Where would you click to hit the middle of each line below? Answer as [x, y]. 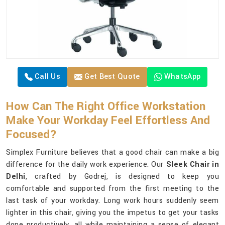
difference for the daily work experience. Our [86, 165]
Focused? [31, 135]
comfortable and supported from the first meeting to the [113, 189]
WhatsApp [182, 77]
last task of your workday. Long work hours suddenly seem [113, 201]
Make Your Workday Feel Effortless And [108, 121]
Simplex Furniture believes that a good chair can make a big [113, 153]
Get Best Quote [111, 77]
